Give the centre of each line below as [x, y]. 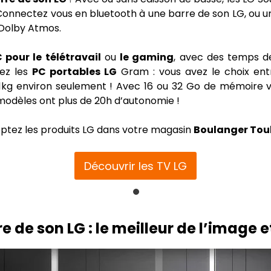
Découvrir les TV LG [135, 166]
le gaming [147, 57]
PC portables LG [74, 72]
